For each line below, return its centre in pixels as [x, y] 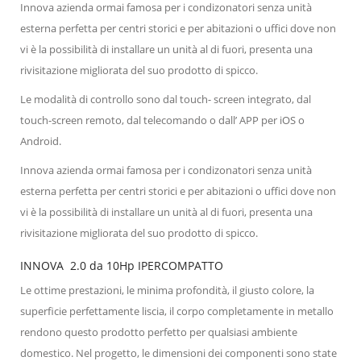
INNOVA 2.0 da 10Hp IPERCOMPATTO [122, 265]
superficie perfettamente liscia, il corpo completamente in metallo [177, 311]
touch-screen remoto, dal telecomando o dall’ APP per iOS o [162, 120]
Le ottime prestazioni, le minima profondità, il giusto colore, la [167, 290]
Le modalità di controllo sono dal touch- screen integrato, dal [166, 99]
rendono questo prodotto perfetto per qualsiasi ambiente [159, 332]
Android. [41, 141]
